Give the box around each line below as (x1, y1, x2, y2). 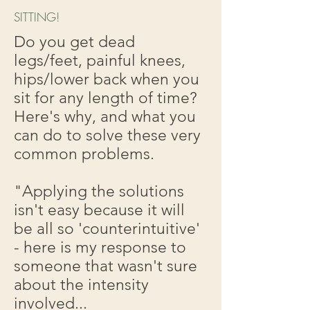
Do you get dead (14, 33, 135, 51)
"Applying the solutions (14, 182, 184, 201)
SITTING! (14, 9, 60, 25)
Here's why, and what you (14, 107, 196, 126)
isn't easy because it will (14, 201, 185, 219)
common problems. (14, 145, 154, 163)
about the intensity (14, 275, 149, 294)
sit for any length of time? (14, 89, 197, 107)
